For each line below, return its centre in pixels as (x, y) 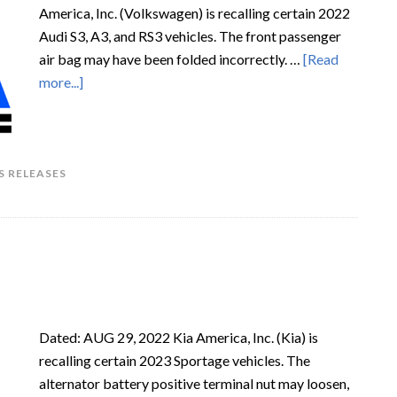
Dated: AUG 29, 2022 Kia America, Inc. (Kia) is (179, 337)
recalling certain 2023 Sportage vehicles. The (175, 360)
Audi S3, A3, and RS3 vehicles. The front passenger (190, 36)
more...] (61, 82)
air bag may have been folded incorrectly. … (171, 59)
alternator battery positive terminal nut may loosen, (194, 383)
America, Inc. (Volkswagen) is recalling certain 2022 (195, 13)
